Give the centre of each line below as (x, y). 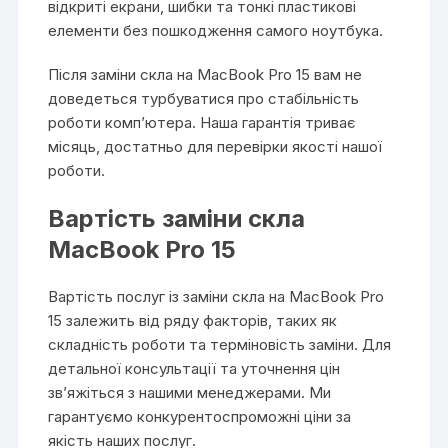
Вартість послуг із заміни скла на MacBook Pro (216, 296)
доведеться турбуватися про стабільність (204, 98)
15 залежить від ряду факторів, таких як (193, 320)
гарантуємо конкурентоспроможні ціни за (200, 416)
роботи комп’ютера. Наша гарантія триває (202, 122)
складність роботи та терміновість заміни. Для (220, 344)
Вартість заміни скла (177, 218)
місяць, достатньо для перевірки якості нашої (215, 146)
